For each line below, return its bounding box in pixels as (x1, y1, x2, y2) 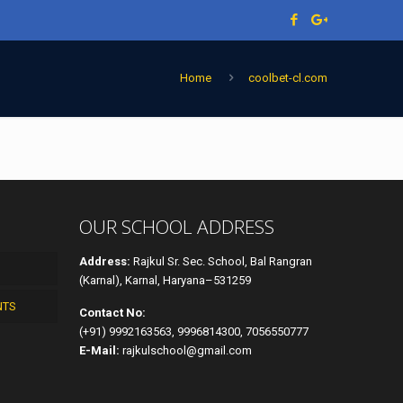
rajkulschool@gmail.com (120, 344, 252, 357)
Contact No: (79, 306, 146, 319)
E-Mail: (79, 344, 120, 357)
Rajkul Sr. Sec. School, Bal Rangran (130, 255, 312, 268)
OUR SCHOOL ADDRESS (79, 214, 274, 239)
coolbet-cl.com (248, 71, 327, 85)
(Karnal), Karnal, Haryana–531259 (79, 273, 251, 287)
